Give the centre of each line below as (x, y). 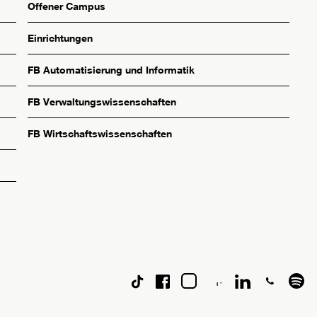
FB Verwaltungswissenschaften (102, 102)
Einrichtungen (60, 38)
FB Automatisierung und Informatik (111, 70)
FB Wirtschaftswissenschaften (100, 134)
